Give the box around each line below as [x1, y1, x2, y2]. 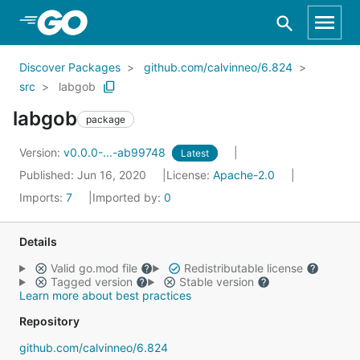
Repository [19, 314, 80, 328]
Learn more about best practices [19, 288, 191, 302]
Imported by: [92, 190, 164, 204]
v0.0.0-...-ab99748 [63, 145, 169, 159]
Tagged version [47, 275, 136, 288]
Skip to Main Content [32, 14, 162, 30]
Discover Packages [19, 60, 121, 74]
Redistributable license [180, 261, 306, 275]
